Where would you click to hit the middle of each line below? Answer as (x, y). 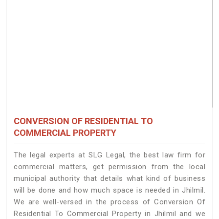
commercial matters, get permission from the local (109, 167)
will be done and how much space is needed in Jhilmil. (109, 190)
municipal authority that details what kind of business (109, 179)
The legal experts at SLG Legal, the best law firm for (109, 155)
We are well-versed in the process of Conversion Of (109, 202)
